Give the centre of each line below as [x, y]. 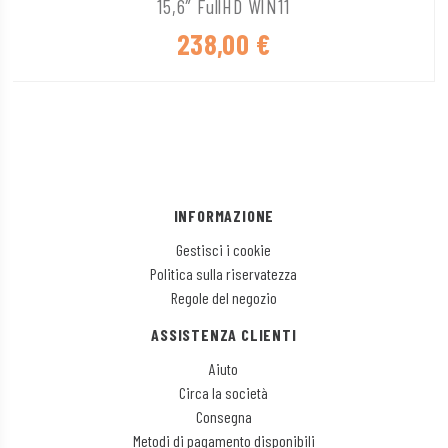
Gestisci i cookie [224, 250]
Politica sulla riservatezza [224, 274]
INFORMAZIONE [224, 216]
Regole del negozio [223, 298]
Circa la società [224, 393]
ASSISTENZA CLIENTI [224, 335]
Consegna [223, 417]
